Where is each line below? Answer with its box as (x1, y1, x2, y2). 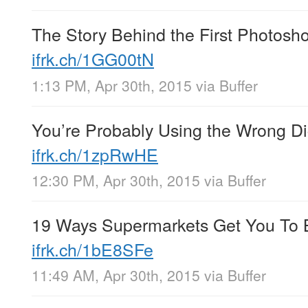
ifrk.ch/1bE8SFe (32, 236, 153, 261)
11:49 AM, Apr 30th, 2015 (32, 264, 200, 285)
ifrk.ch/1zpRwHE (32, 141, 158, 166)
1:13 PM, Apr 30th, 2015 (32, 74, 192, 96)
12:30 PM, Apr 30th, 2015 (32, 169, 200, 190)
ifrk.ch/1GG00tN (32, 46, 154, 71)
